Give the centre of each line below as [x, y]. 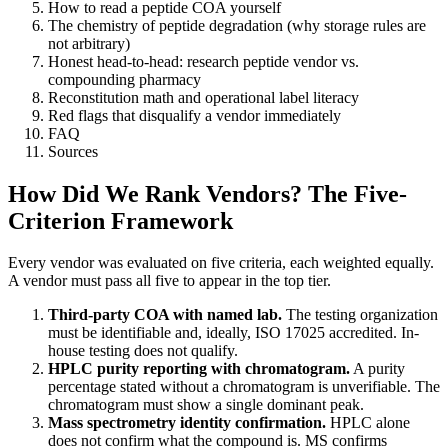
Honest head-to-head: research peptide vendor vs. [203, 61]
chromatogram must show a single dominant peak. [206, 405]
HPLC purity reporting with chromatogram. [199, 369]
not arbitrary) [89, 43]
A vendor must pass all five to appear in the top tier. [169, 281]
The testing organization [360, 315]
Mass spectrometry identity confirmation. [187, 423]
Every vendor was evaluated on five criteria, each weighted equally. [221, 263]
